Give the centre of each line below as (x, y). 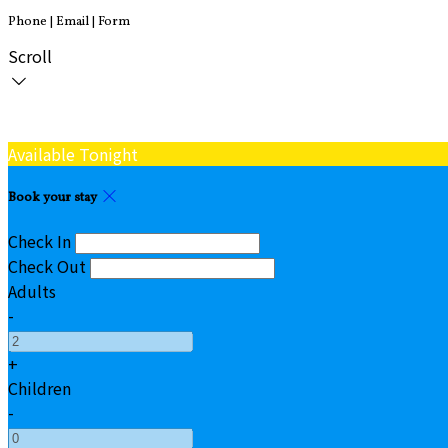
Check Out (47, 266)
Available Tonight (73, 153)
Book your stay (54, 198)
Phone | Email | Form (69, 21)
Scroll (30, 55)
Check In (39, 241)
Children (39, 388)
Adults (32, 291)
